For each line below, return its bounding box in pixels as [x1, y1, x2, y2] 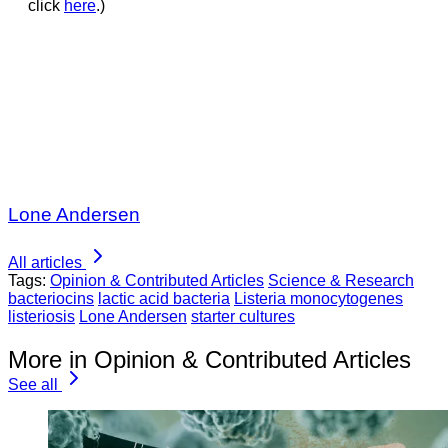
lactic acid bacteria [98, 290, 230, 308]
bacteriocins [8, 290, 94, 308]
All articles [8, 254, 82, 272]
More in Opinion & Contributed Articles [8, 346, 411, 374]
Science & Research [268, 272, 414, 290]
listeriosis [8, 308, 75, 326]
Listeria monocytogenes [234, 290, 403, 308]
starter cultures [191, 308, 295, 326]
